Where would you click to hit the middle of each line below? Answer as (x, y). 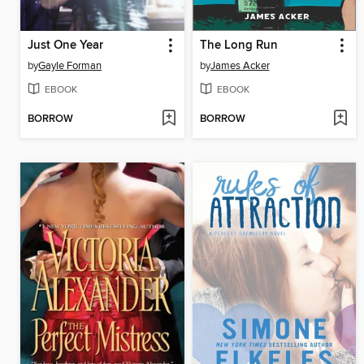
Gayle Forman (70, 65)
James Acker (240, 65)
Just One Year (65, 45)
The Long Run (238, 45)
